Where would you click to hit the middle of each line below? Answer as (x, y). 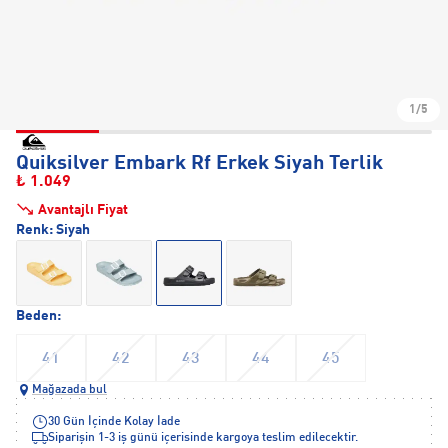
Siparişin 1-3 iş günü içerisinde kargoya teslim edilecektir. (203, 438)
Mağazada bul (69, 390)
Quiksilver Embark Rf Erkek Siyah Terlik (199, 164)
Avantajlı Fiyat (83, 210)
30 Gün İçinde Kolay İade (114, 422)
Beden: (38, 316)
